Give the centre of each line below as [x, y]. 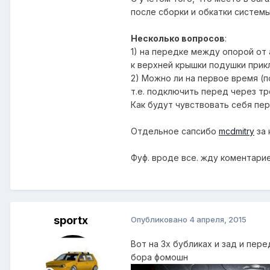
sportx [71, 221]
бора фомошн [159, 257]
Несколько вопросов [178, 39]
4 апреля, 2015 [218, 220]
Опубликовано [160, 220]
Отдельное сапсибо [175, 131]
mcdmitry [237, 131]
